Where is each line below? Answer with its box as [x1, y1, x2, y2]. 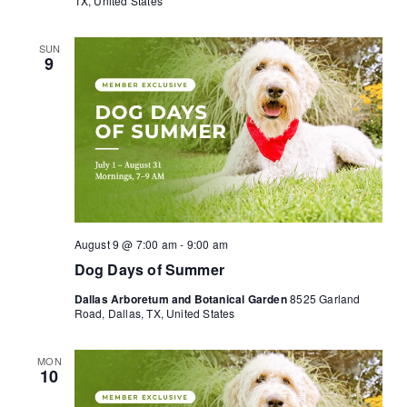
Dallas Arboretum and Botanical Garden [74, 290, 291, 307]
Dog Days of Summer [74, 258, 225, 280]
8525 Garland [290, 290, 361, 306]
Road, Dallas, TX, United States [74, 304, 235, 321]
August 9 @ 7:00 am [74, 235, 178, 252]
